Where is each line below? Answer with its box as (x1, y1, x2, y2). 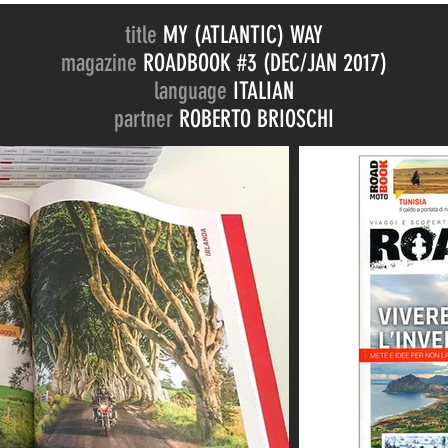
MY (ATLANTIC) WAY (163, 21, 323, 49)
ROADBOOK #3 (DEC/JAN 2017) (143, 49, 387, 77)
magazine (61, 49, 143, 77)
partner (114, 105, 179, 133)
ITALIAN (233, 77, 294, 105)
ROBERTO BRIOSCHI (179, 105, 334, 133)
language (154, 77, 233, 105)
